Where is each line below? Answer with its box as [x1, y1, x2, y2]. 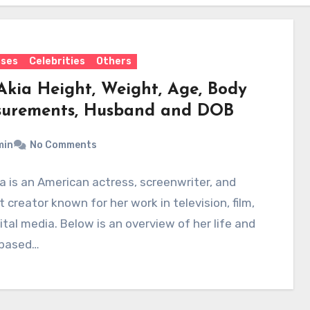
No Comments [29, 139, 97, 152]
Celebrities [28, 55, 85, 67]
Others [95, 55, 131, 67]
